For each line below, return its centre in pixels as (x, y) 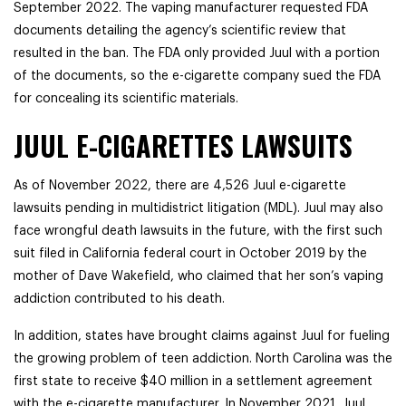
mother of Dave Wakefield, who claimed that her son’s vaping (198, 276)
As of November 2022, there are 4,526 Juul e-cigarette (180, 186)
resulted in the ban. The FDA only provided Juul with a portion (197, 53)
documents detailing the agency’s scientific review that (180, 31)
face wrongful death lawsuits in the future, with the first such (198, 231)
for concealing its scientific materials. (126, 99)
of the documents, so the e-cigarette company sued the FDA (197, 76)
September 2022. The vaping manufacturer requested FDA (191, 8)
